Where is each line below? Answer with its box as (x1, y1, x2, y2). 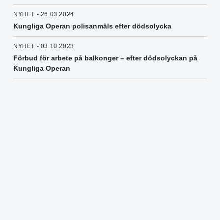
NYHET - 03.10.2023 (13, 43, 74, 50)
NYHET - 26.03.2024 (13, 11, 74, 18)
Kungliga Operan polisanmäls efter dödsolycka (13, 22, 171, 30)
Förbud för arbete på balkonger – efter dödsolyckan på (13, 54, 197, 62)
